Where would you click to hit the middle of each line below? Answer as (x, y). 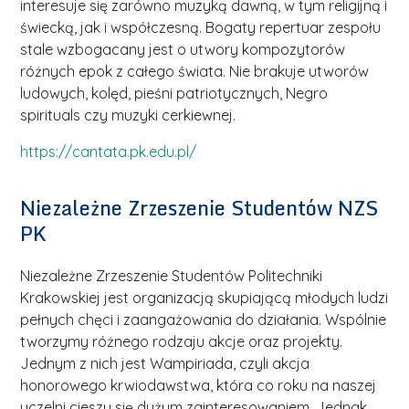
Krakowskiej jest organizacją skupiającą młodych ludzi (204, 297)
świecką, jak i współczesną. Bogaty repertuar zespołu (201, 27)
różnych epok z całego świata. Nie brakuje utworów (195, 71)
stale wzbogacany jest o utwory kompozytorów (183, 49)
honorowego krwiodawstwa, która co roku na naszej (199, 385)
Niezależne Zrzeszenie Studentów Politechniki (172, 275)
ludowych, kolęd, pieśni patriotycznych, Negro (174, 93)
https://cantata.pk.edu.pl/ (109, 151)
